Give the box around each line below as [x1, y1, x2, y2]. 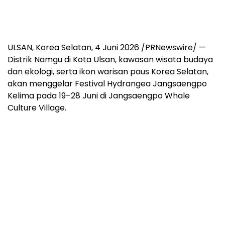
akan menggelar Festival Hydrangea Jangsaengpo [8, 78, 207, 89]
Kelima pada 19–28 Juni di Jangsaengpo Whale [8, 90, 190, 101]
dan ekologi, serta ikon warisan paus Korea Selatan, [8, 66, 208, 77]
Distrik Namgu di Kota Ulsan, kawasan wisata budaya [8, 54, 213, 65]
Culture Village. [8, 102, 66, 114]
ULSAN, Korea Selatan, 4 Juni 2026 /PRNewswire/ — [8, 42, 206, 53]
